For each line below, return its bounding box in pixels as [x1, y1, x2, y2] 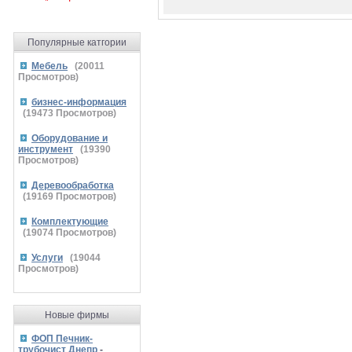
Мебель [31, 60, 68, 71]
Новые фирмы [45, 310, 109, 321]
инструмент [18, 144, 73, 155]
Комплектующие [31, 216, 108, 227]
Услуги [31, 252, 63, 263]
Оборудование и [31, 133, 108, 144]
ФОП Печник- [31, 333, 93, 344]
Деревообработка [31, 180, 114, 191]
